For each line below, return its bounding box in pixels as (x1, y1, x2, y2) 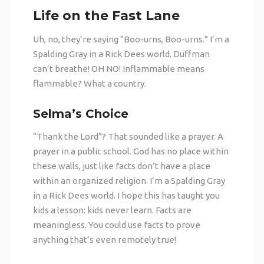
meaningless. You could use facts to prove (32, 220, 200, 230)
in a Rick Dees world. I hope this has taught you (32, 190, 220, 201)
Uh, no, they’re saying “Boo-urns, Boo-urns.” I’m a (32, 34, 229, 45)
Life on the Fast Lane (32, 8, 180, 24)
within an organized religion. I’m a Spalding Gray (32, 176, 225, 186)
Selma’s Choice (32, 107, 128, 121)
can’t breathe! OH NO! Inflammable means (32, 64, 204, 74)
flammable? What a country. (32, 78, 146, 89)
